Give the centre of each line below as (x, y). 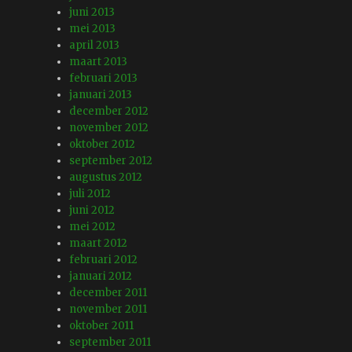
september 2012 (111, 161)
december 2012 (109, 112)
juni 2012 (92, 211)
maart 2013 (99, 62)
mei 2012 (93, 227)
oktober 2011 (102, 326)
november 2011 (108, 310)
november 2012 (109, 128)
